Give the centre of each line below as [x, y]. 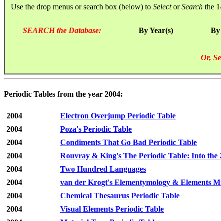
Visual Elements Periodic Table [112, 209]
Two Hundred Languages [103, 169]
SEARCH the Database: [62, 30]
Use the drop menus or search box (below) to [79, 6]
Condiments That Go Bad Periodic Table [129, 143]
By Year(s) [156, 30]
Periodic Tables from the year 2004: [63, 94]
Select [162, 6]
